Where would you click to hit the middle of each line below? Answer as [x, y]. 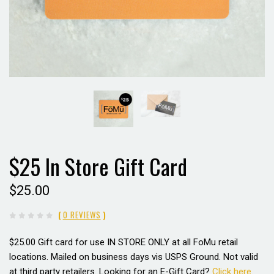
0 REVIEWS [82, 214]
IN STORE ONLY [138, 242]
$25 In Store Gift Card [98, 166]
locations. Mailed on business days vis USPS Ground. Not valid [134, 257]
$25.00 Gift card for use [58, 242]
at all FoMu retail [204, 242]
